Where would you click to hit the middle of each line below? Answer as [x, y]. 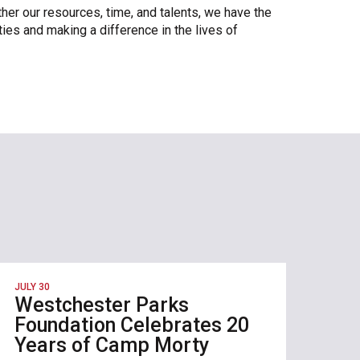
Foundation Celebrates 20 [131, 325]
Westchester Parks [101, 305]
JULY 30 [32, 286]
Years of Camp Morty [111, 345]
